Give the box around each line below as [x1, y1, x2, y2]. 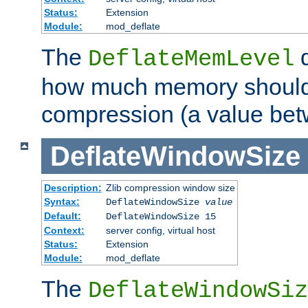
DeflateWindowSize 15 [105, 211, 216, 223]
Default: [43, 210, 81, 222]
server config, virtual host [105, 225, 215, 236]
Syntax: [43, 196, 80, 208]
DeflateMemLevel [88, 45, 294, 72]
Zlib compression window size [105, 182, 235, 194]
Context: [43, 225, 85, 236]
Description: [43, 182, 102, 194]
